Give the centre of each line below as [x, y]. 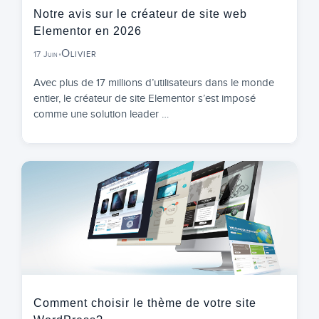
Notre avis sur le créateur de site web [140, 14]
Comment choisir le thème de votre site [145, 303]
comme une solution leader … [101, 114]
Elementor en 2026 [88, 31]
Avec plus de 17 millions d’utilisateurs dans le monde [154, 83]
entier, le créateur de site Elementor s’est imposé [145, 98]
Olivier [79, 53]
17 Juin [46, 54]
